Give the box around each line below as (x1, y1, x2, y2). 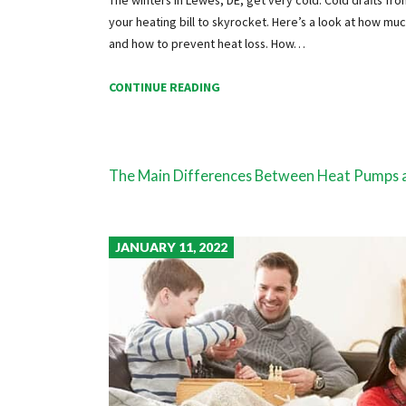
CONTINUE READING (108, 79, 220, 96)
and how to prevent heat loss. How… (108, 34, 305, 52)
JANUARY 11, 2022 (114, 239, 227, 256)
